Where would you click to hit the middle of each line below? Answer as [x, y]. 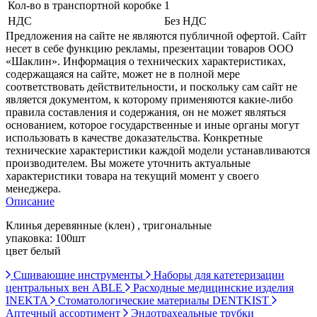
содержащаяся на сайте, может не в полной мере [123, 74]
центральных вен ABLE [65, 287]
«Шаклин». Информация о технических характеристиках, [146, 61]
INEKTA [28, 300]
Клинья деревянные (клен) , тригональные [109, 225]
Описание [30, 201]
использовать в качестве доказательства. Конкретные [134, 137]
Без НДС [185, 21]
